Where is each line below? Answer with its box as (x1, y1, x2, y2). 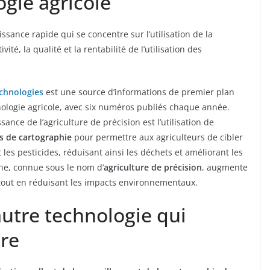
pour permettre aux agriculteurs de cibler (72, 131, 243, 143)
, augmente (202, 162, 248, 174)
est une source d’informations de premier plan (43, 86, 234, 98)
